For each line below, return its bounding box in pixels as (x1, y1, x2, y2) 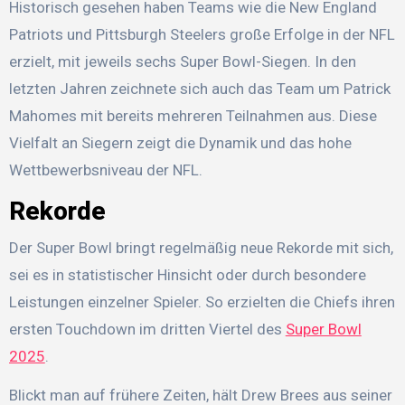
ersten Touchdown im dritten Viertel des (8, 319, 286, 338)
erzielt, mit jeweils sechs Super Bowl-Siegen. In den (8, 52, 356, 71)
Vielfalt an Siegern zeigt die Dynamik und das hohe (8, 134, 352, 153)
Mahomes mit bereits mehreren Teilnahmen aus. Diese (8, 107, 377, 126)
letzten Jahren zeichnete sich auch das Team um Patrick (8, 80, 391, 99)
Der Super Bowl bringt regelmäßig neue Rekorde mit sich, (8, 238, 393, 257)
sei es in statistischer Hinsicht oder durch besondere (8, 265, 366, 284)
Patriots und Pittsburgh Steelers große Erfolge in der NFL (8, 25, 395, 44)
